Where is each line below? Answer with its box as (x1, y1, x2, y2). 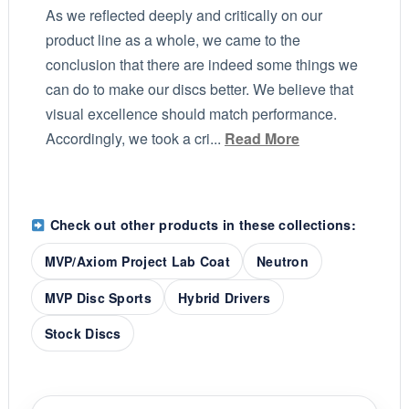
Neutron (257, 252, 309, 271)
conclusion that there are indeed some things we (45, 54, 358, 76)
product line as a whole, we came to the (45, 29, 300, 51)
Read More (224, 128, 299, 150)
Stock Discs (44, 323, 121, 342)
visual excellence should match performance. (45, 103, 337, 125)
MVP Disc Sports (44, 288, 152, 307)
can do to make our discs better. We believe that (45, 79, 353, 100)
